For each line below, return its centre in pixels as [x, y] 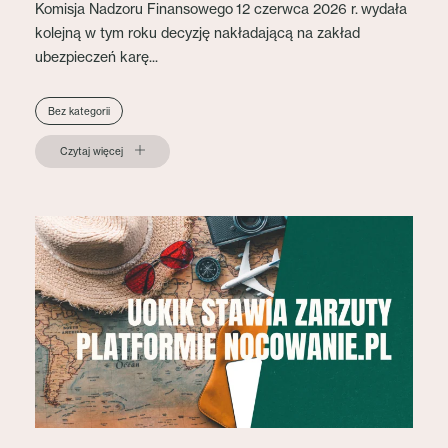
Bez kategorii [79, 110]
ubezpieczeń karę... [96, 56]
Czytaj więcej [91, 151]
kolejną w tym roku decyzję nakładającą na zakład [197, 32]
